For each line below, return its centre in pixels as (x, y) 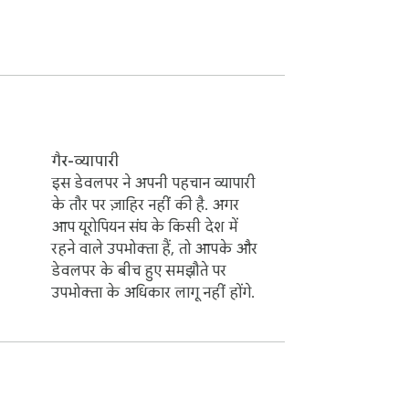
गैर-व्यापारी (85, 162)
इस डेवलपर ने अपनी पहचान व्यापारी (153, 184)
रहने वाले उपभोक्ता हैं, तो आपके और (154, 250)
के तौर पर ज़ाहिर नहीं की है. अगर (145, 206)
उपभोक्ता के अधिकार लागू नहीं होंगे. (153, 294)
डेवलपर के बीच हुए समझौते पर (139, 272)
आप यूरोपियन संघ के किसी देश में (144, 228)
